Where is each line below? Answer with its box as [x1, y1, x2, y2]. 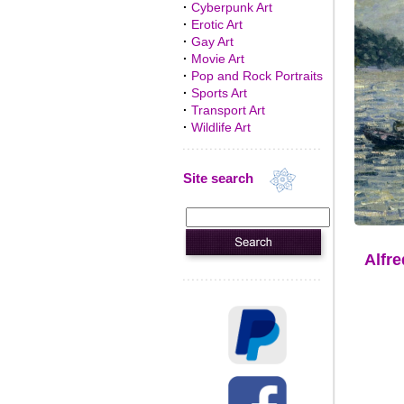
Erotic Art [190, 17, 243, 32]
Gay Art [190, 34, 234, 49]
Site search [182, 170, 268, 187]
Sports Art [190, 86, 247, 100]
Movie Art [190, 51, 244, 66]
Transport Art [190, 103, 265, 117]
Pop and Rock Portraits [190, 69, 323, 83]
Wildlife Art [190, 120, 251, 134]
